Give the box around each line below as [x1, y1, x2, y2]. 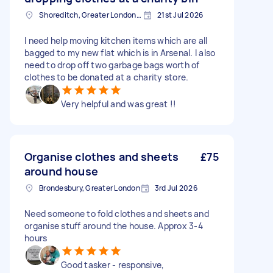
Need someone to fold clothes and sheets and [24, 208, 209, 219]
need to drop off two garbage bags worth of [24, 59, 200, 71]
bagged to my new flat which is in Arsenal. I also [24, 47, 216, 58]
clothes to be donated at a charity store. [24, 71, 189, 83]
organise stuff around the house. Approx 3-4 [24, 220, 203, 232]
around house [24, 164, 98, 179]
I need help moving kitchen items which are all [24, 35, 208, 46]
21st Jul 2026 [157, 10, 204, 20]
